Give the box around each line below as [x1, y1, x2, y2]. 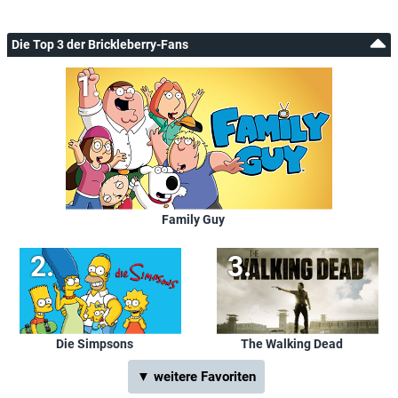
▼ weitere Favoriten [137, 368, 256, 385]
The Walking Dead [240, 336, 343, 351]
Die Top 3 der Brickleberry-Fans [12, 36, 188, 52]
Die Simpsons [55, 336, 133, 351]
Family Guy [161, 211, 225, 227]
